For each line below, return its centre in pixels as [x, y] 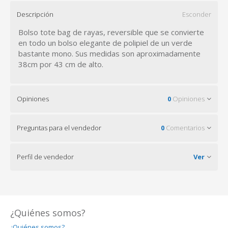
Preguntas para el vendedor [59, 128]
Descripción [35, 15]
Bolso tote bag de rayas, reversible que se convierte [111, 32]
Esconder [197, 15]
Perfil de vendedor [45, 157]
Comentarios [184, 128]
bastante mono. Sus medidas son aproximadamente [109, 54]
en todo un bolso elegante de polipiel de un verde [105, 43]
